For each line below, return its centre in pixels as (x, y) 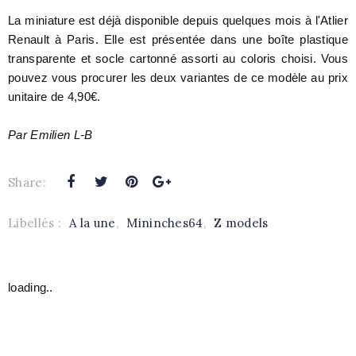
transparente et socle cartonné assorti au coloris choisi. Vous (178, 59)
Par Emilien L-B (50, 135)
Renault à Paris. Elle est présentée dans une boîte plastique (178, 40)
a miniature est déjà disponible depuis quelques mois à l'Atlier (181, 21)
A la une (93, 223)
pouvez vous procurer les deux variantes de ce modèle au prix (178, 78)
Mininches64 (165, 223)
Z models (241, 223)
